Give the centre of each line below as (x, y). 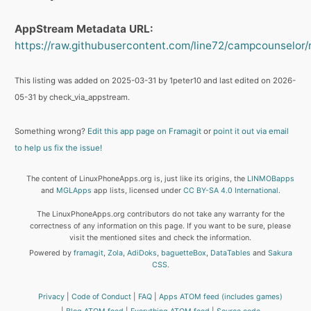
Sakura (280, 253)
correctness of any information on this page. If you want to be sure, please (161, 226)
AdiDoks (142, 253)
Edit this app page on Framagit (144, 132)
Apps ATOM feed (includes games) (221, 296)
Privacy (52, 296)
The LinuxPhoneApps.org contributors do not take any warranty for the (160, 215)
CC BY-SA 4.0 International (230, 191)
